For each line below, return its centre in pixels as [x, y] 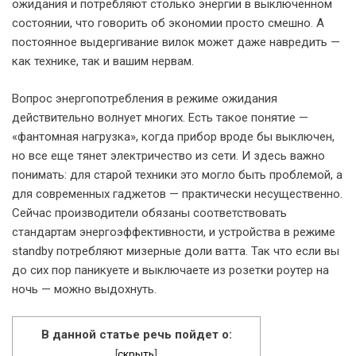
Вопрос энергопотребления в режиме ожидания [145, 98]
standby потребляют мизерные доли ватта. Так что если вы [176, 251]
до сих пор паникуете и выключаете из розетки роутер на [170, 270]
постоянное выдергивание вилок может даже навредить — [176, 42]
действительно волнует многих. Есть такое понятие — [160, 117]
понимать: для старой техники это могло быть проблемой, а [177, 174]
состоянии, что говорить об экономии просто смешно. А [168, 23]
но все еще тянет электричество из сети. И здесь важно [168, 155]
